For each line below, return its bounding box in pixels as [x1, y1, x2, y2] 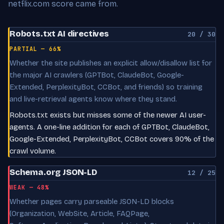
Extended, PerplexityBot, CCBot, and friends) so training [9, 82, 202, 91]
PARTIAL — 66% [9, 44, 61, 52]
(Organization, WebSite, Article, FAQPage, [9, 208, 149, 218]
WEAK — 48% [9, 183, 49, 191]
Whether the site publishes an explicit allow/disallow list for [9, 58, 212, 67]
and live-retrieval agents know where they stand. [9, 94, 177, 103]
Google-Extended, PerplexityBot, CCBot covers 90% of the [9, 134, 214, 143]
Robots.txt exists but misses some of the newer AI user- [9, 110, 206, 119]
